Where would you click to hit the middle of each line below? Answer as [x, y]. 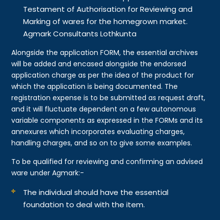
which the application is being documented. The [95, 86]
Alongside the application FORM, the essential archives [105, 52]
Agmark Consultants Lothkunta [81, 33]
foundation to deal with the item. [85, 204]
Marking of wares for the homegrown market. [106, 21]
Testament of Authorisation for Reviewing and [108, 9]
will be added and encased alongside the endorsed [99, 64]
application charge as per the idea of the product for [103, 75]
